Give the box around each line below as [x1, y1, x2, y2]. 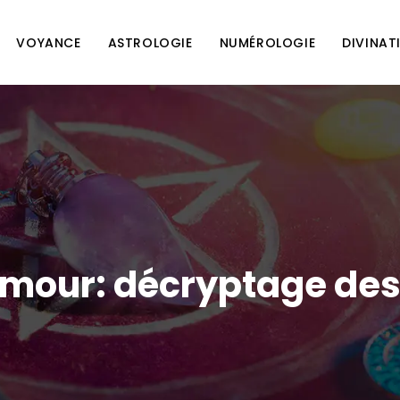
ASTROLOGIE [107, 33, 193, 52]
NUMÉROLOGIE [219, 33, 316, 52]
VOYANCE [16, 33, 81, 52]
